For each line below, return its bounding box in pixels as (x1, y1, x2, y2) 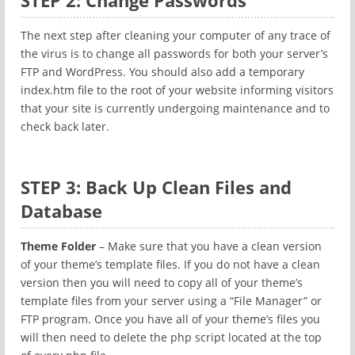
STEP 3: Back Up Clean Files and (21, 175, 292, 199)
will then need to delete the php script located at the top (21, 330, 322, 345)
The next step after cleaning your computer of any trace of (21, 28, 330, 43)
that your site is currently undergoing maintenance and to (21, 101, 330, 116)
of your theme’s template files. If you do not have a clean (21, 257, 320, 272)
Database (21, 199, 102, 223)
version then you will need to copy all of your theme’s (21, 275, 303, 290)
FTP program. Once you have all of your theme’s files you (21, 311, 320, 326)
